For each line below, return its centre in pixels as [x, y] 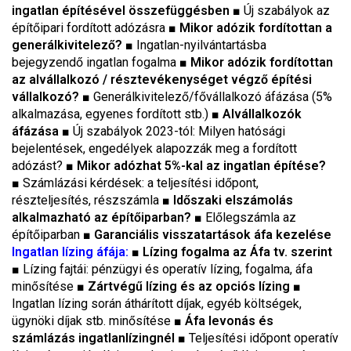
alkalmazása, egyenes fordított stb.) [112, 114]
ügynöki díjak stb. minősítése [93, 321]
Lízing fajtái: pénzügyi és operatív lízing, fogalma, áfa [168, 269]
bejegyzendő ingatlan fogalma [96, 62]
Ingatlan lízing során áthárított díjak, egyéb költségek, [157, 304]
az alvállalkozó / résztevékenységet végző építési [162, 80]
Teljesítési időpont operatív [264, 338]
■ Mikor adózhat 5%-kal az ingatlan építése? [196, 166]
